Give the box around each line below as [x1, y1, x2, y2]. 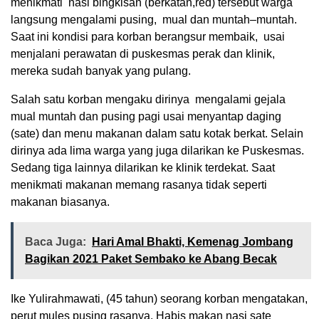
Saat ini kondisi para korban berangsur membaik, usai [11, 31, 285, 43]
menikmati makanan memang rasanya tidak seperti [11, 179, 267, 192]
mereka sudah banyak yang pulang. [11, 65, 191, 78]
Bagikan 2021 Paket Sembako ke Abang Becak [25, 253, 277, 266]
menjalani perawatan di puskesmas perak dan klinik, [11, 48, 275, 61]
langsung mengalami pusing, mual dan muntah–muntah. [11, 14, 297, 26]
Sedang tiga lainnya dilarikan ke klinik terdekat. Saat [11, 162, 275, 174]
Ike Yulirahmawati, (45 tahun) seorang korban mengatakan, [11, 293, 308, 305]
